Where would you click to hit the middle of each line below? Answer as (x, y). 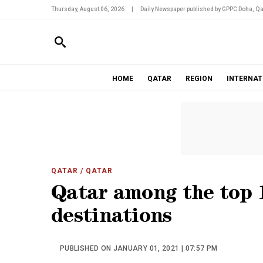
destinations (112, 218)
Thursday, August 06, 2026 (88, 9)
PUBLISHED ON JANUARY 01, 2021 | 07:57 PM (139, 248)
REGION (199, 79)
